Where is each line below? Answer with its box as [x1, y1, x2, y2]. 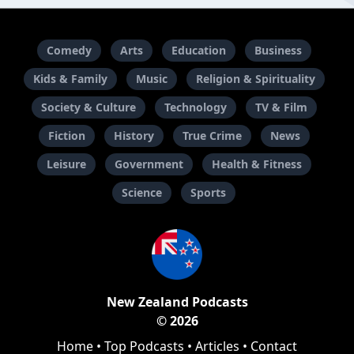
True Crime [182, 128, 242, 144]
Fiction [47, 128, 85, 144]
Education [171, 43, 226, 58]
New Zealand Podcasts [106, 293, 248, 311]
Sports [190, 185, 226, 201]
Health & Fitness [211, 156, 302, 172]
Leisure [46, 156, 86, 172]
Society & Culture [40, 100, 136, 115]
